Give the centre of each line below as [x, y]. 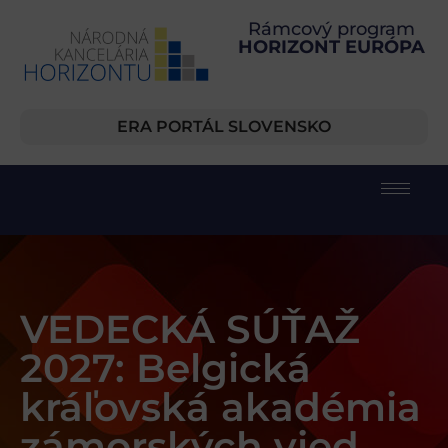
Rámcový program [331, 29]
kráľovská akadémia [220, 407]
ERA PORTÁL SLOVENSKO [224, 127]
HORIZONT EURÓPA [331, 47]
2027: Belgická [165, 368]
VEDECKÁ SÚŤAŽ [190, 329]
